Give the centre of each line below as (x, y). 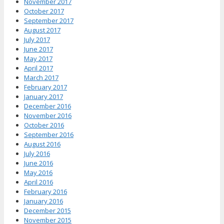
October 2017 (44, 11)
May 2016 (38, 173)
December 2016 (47, 106)
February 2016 (45, 192)
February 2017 (45, 87)
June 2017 (38, 49)
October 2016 (44, 125)
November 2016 (48, 116)
